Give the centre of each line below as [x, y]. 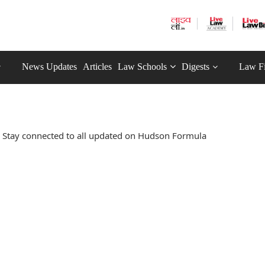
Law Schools [142, 67]
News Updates [49, 67]
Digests [195, 67]
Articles [97, 67]
